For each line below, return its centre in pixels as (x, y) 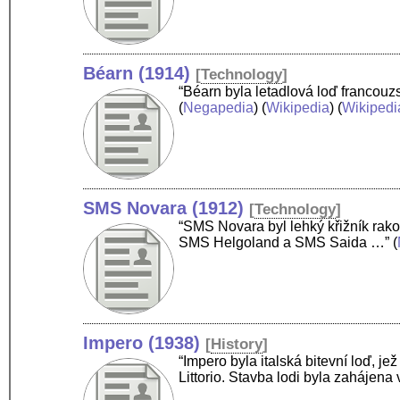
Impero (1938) (142, 342)
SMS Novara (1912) (164, 208)
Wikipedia (298, 107)
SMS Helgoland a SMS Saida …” (284, 242)
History (237, 344)
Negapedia (219, 107)
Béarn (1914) (137, 73)
